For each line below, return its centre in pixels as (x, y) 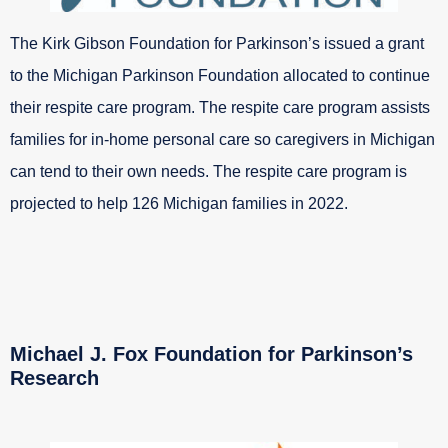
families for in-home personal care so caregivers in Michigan (222, 139)
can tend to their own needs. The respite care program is (208, 171)
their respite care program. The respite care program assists (220, 107)
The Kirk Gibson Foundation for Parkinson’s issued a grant (217, 43)
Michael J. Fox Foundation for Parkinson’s (211, 354)
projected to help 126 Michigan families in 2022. (179, 203)
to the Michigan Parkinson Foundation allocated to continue (220, 75)
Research (54, 378)
